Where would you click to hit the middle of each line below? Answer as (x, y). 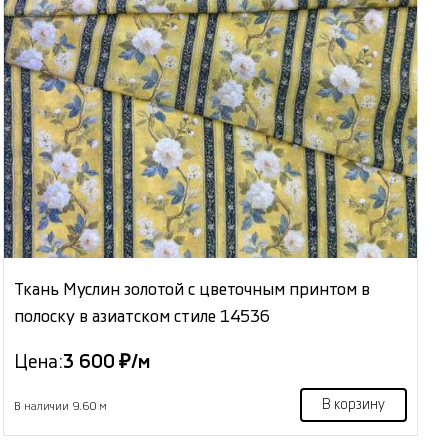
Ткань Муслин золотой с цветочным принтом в (192, 290)
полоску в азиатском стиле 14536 (142, 317)
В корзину (353, 405)
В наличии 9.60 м (61, 407)
